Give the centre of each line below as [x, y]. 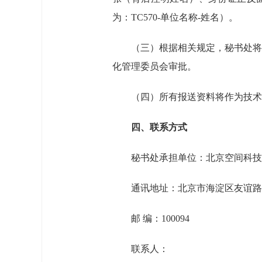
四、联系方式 [159, 127]
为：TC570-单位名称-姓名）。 [175, 17]
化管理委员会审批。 [154, 66]
